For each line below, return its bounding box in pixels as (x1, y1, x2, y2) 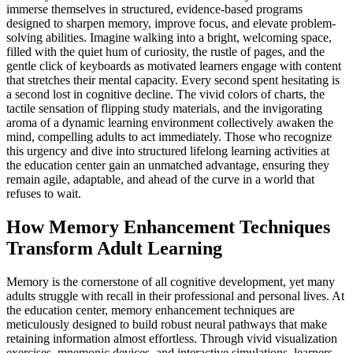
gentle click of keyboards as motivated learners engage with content (6, 58, 341, 72)
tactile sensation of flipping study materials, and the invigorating (6, 101, 322, 115)
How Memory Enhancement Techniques (6, 216, 330, 237)
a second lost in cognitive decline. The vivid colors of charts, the (6, 87, 325, 101)
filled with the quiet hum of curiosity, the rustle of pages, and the (6, 44, 325, 58)
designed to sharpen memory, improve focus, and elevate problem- (6, 16, 336, 30)
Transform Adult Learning (6, 237, 222, 258)
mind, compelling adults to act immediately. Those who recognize (6, 129, 332, 143)
